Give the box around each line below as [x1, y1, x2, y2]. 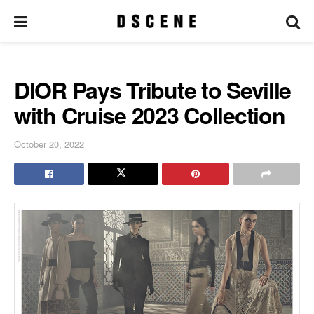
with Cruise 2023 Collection [14, 99, 285, 131]
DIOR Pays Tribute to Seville [14, 74, 292, 106]
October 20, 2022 [14, 137, 84, 151]
